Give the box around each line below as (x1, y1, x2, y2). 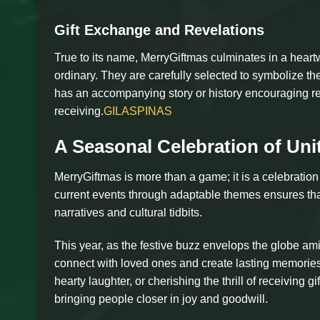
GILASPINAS (104, 105, 172, 118)
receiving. (54, 105, 104, 118)
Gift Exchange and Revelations (54, 22, 264, 39)
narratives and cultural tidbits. (54, 206, 202, 219)
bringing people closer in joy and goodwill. (54, 292, 268, 305)
